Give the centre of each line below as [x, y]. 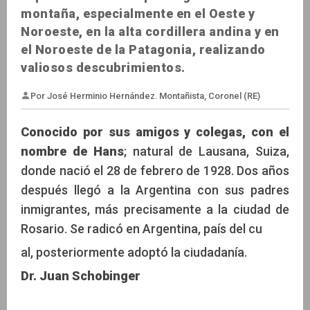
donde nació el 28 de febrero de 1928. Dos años [155, 170]
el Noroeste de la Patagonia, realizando [143, 50]
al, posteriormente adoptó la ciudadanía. [134, 252]
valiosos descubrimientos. [103, 68]
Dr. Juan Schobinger [81, 275]
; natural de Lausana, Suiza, [207, 151]
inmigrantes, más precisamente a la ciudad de [155, 209]
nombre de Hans [72, 151]
